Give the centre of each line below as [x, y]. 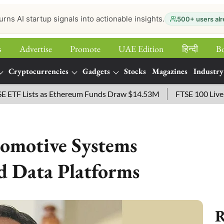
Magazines [170, 71]
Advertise [36, 49]
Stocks [135, 71]
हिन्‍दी [190, 49]
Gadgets [96, 71]
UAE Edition [141, 49]
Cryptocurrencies [38, 71]
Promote [85, 49]
